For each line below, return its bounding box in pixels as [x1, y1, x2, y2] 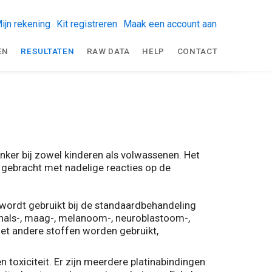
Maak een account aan [123, 18, 217, 30]
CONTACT [177, 46, 218, 56]
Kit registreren [56, 18, 117, 30]
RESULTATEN [21, 46, 75, 56]
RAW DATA [86, 46, 131, 56]
